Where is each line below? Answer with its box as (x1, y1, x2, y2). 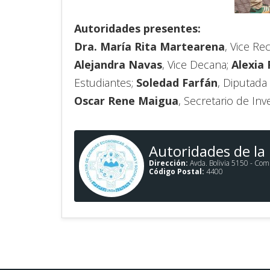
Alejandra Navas (74, 57, 162, 72)
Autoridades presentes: (74, 21, 204, 36)
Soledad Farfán (136, 75, 218, 90)
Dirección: (149, 158, 188, 169)
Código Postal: (149, 166, 204, 177)
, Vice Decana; (162, 57, 231, 72)
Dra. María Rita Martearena (74, 39, 225, 54)
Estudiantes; (74, 75, 136, 90)
